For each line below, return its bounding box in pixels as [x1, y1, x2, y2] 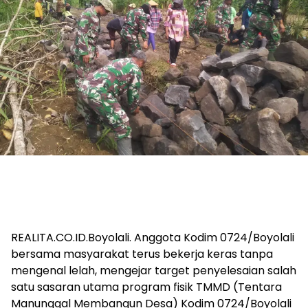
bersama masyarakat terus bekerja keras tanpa [11, 246, 273, 262]
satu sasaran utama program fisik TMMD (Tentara [11, 279, 282, 295]
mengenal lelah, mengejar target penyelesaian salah [11, 263, 296, 278]
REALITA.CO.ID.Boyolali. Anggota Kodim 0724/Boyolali [11, 230, 294, 245]
